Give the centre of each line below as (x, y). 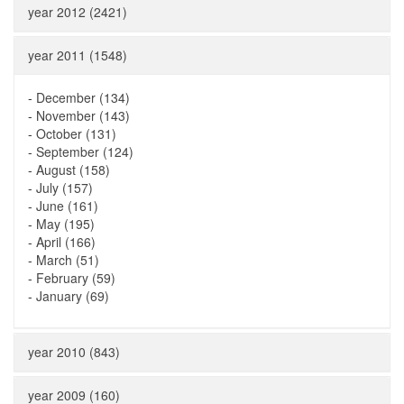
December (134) (83, 97)
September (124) (85, 151)
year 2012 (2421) (78, 12)
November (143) (83, 115)
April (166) (66, 242)
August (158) (73, 170)
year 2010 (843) (74, 352)
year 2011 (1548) (78, 55)
